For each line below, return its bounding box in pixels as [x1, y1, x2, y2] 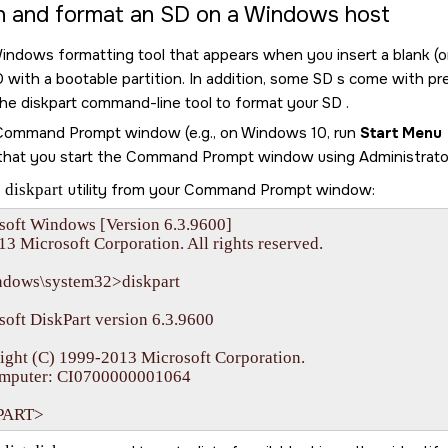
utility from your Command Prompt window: [64, 180, 375, 200]
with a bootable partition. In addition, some [4, 69, 313, 89]
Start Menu [360, 123, 442, 143]
